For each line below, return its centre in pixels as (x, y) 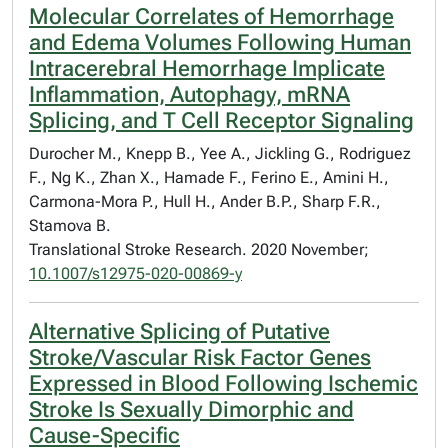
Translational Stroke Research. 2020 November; (199, 249)
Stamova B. (70, 225)
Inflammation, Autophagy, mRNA (189, 94)
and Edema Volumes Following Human (220, 42)
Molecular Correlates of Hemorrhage (211, 16)
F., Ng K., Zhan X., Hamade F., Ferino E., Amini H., (209, 177)
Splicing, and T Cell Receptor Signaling (221, 120)
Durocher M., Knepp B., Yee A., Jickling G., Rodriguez (220, 153)
